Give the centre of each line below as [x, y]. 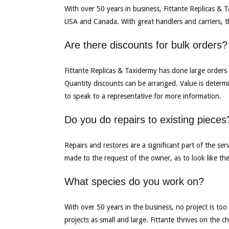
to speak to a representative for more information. [143, 96]
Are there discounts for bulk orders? [146, 45]
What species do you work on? [134, 181]
